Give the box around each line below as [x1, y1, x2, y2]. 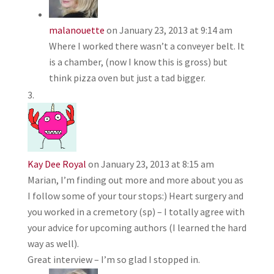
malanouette [48, 23, 105, 36]
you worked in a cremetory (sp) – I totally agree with [27, 205, 245, 218]
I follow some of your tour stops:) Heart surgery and [27, 189, 243, 202]
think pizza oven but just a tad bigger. [48, 71, 206, 84]
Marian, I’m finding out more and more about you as [27, 173, 243, 186]
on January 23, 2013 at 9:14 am [106, 23, 232, 36]
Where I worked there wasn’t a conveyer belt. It [48, 39, 245, 52]
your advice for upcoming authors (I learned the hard [27, 221, 246, 234]
